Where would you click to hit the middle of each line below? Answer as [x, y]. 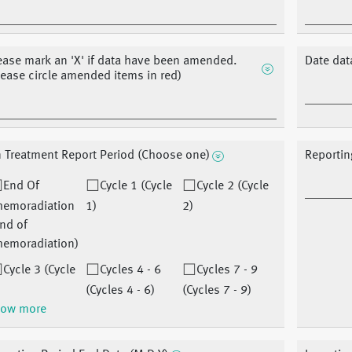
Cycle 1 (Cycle [136, 187]
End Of [21, 187]
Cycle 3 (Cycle [39, 271]
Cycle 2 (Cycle [233, 187]
